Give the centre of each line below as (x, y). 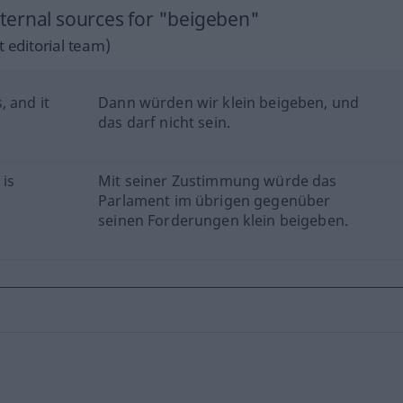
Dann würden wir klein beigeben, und (229, 102)
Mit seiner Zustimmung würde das (218, 180)
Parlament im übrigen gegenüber (215, 200)
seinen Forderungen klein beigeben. (223, 220)
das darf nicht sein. (164, 122)
